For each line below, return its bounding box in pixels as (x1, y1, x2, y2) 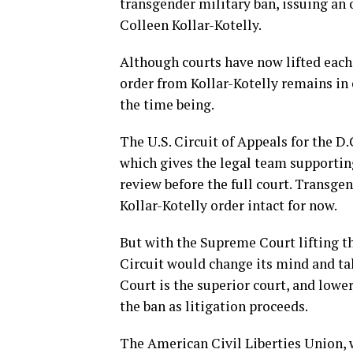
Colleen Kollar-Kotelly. (120, 16, 264, 34)
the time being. (120, 95, 214, 113)
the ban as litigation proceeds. (120, 297, 308, 315)
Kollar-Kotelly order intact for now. (120, 196, 337, 214)
